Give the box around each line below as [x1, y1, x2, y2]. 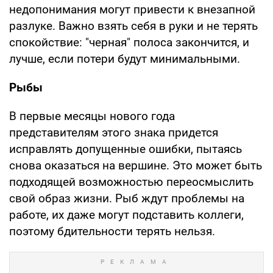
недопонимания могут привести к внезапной [9, 2, 255, 16]
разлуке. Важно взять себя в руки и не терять [9, 18, 258, 33]
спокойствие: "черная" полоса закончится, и [9, 35, 249, 49]
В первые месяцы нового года [9, 108, 175, 123]
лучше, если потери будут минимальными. [9, 51, 240, 66]
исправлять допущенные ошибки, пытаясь [9, 141, 242, 156]
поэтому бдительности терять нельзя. [9, 224, 215, 238]
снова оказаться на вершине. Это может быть [9, 158, 262, 172]
